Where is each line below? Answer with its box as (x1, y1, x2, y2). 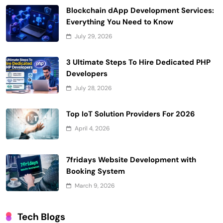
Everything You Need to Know (66, 16, 173, 27)
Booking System (66, 166, 125, 177)
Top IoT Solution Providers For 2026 (66, 109, 195, 119)
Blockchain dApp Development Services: (66, 5, 214, 15)
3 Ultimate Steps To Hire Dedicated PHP (66, 57, 211, 67)
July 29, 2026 (75, 32, 112, 40)
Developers (66, 68, 108, 79)
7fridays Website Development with (66, 155, 196, 165)
